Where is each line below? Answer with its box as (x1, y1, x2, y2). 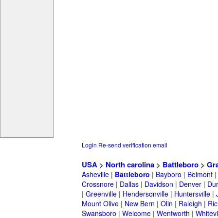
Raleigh (179, 199, 202, 209)
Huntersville (174, 189, 210, 199)
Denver (179, 179, 201, 189)
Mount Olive (82, 199, 119, 209)
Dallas (120, 179, 139, 189)
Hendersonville (123, 189, 168, 199)
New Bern (125, 199, 155, 209)
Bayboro (156, 169, 182, 180)
